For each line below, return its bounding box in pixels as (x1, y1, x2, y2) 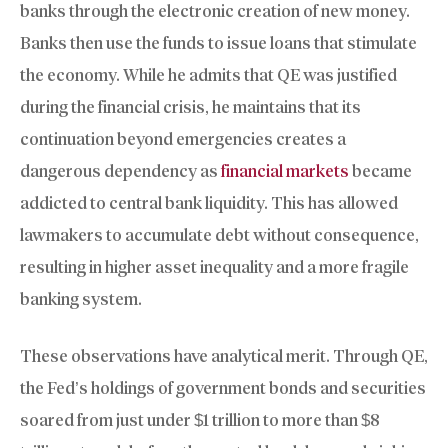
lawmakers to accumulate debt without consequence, (20, 224, 419, 245)
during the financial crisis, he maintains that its (20, 96, 361, 117)
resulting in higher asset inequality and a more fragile (20, 256, 409, 277)
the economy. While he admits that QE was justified (20, 64, 397, 85)
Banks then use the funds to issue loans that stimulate (20, 32, 417, 53)
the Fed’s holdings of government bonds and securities (20, 378, 426, 399)
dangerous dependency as (20, 160, 221, 181)
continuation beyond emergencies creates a (20, 128, 346, 149)
